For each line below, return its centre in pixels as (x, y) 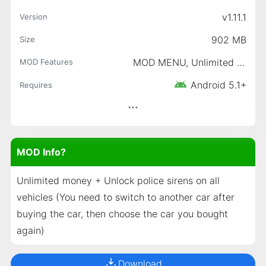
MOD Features (46, 61)
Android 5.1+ (218, 85)
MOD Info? (41, 152)
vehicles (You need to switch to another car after (125, 197)
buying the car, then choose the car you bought (122, 213)
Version (33, 16)
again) (30, 230)
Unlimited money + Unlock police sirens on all (118, 180)
